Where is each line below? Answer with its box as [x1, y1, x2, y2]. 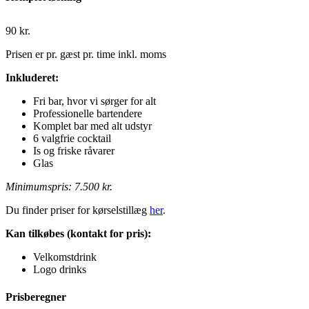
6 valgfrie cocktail [33, 132, 111, 145]
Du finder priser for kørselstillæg [6, 204, 150, 217]
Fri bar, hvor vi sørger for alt [33, 95, 156, 108]
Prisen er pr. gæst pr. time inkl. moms [6, 48, 166, 61]
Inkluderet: [6, 72, 59, 84]
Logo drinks [33, 263, 86, 276]
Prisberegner [6, 290, 66, 303]
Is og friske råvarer [33, 145, 114, 157]
